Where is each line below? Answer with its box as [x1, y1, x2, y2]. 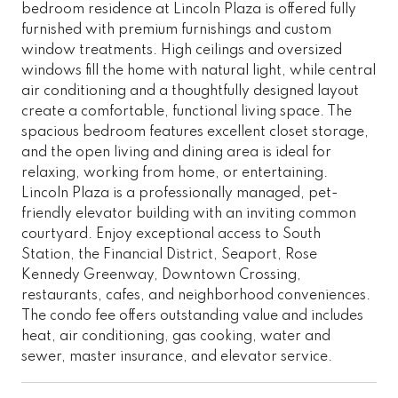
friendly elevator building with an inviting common [21, 206, 356, 221]
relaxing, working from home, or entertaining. [21, 165, 328, 180]
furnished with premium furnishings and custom [21, 22, 331, 37]
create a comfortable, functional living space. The [21, 104, 352, 119]
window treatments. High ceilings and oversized [21, 43, 342, 58]
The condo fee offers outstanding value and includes [21, 308, 363, 323]
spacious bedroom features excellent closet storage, [21, 124, 369, 139]
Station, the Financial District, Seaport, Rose [21, 247, 317, 262]
